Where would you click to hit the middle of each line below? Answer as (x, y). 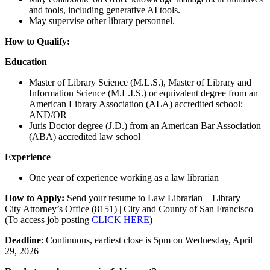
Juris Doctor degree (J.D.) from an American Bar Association (145, 126)
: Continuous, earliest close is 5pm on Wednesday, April (147, 240)
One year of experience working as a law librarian (124, 178)
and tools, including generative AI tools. (105, 10)
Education (26, 62)
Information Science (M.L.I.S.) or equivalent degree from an (143, 93)
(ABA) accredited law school (85, 137)
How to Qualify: (39, 42)
